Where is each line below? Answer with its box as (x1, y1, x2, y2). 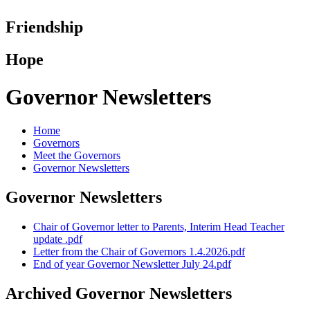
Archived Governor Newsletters (6, 284, 232, 302)
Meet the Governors (33, 149, 120, 161)
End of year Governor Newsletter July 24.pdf (33, 257, 231, 270)
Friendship (6, 18, 83, 37)
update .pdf (33, 232, 82, 245)
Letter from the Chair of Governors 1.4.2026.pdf (33, 245, 245, 257)
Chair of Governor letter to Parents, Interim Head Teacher (33, 220, 284, 232)
